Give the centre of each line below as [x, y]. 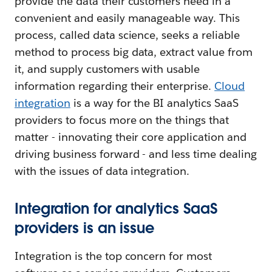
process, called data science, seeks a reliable [127, 35]
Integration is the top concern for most [114, 256]
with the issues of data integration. [102, 171]
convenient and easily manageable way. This [127, 18]
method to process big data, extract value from [134, 52]
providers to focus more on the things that [122, 120]
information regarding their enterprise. [115, 86]
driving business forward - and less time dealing [136, 154]
